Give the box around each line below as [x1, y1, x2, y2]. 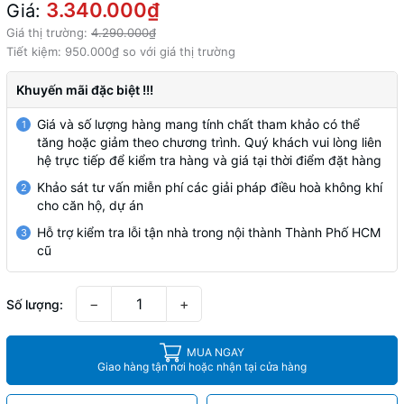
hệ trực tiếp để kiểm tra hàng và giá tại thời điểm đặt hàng [37, 151, 381, 168]
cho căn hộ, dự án [37, 197, 143, 213]
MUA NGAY [187, 345, 244, 360]
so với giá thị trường [119, 43, 235, 59]
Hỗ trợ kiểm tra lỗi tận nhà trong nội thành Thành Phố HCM [37, 224, 381, 240]
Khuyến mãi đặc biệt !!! [16, 81, 153, 97]
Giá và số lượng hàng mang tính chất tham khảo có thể [37, 115, 360, 132]
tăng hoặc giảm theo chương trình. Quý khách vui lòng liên [37, 133, 381, 150]
